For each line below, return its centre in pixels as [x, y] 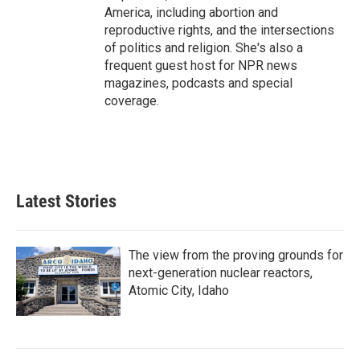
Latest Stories [66, 201]
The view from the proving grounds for [236, 255]
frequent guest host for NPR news [201, 65]
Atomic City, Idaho [179, 290]
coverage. [132, 101]
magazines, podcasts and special [198, 83]
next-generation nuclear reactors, [221, 273]
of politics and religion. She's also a [204, 48]
